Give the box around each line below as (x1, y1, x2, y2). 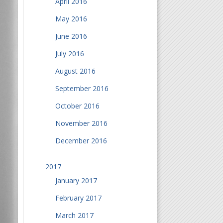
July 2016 (55, 49, 84, 58)
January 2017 (55, 176, 97, 185)
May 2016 (55, 14, 87, 23)
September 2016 (55, 84, 109, 93)
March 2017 (55, 211, 94, 220)
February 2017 (55, 193, 102, 203)
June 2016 (55, 31, 87, 41)
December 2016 (55, 136, 107, 145)
